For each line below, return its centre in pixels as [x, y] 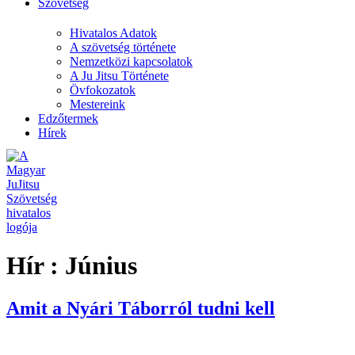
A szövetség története [123, 47]
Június [101, 266]
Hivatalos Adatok [113, 33]
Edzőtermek [68, 118]
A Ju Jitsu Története [119, 76]
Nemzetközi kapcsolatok [131, 61]
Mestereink [97, 104]
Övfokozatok [103, 90]
